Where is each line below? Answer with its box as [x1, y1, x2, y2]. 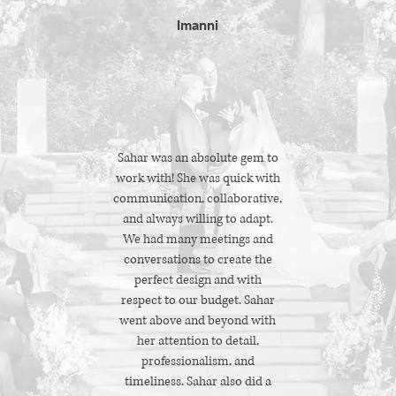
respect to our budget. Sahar [120, 292, 275, 308]
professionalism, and [141, 353, 255, 369]
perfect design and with [133, 271, 262, 288]
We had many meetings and [122, 231, 273, 247]
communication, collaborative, [113, 190, 282, 207]
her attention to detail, [136, 332, 259, 349]
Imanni [177, 18, 218, 33]
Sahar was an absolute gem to [117, 149, 278, 166]
